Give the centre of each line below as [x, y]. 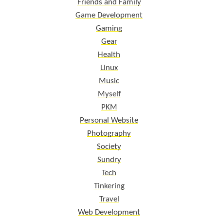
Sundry [109, 160]
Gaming [109, 28]
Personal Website [109, 120]
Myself [109, 94]
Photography [109, 133]
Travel [109, 199]
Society [109, 146]
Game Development [109, 15]
